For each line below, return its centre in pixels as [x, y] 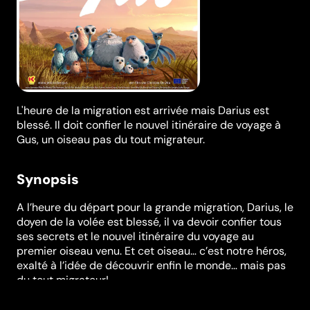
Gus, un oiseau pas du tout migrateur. [111, 139]
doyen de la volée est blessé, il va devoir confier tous [149, 222]
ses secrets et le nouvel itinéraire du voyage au [135, 237]
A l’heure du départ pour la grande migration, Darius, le [155, 208]
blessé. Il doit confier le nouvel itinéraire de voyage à [149, 125]
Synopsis [48, 179]
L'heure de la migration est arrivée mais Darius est [143, 110]
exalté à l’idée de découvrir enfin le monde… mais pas [151, 266]
